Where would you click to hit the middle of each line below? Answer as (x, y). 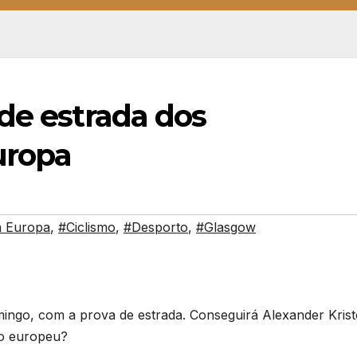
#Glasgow (226, 228)
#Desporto (156, 228)
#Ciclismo (87, 228)
